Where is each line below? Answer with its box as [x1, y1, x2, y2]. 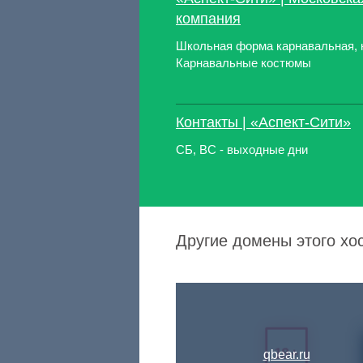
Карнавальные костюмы [176, 56, 311, 70]
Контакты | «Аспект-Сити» [176, 114, 351, 130]
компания [176, 11, 241, 27]
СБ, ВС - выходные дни [176, 143, 308, 156]
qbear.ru [263, 348, 310, 361]
